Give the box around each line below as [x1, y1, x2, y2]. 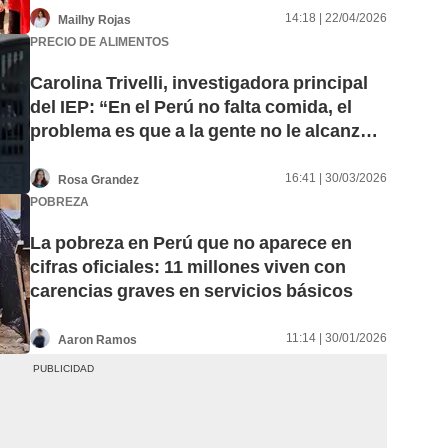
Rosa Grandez [58, 172, 139, 187]
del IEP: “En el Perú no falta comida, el [30, 96, 352, 118]
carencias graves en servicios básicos [30, 280, 353, 302]
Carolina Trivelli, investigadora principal [30, 72, 368, 94]
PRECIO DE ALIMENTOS [30, 34, 169, 49]
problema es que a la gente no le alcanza [30, 120, 370, 142]
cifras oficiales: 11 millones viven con [30, 256, 346, 278]
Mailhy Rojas [58, 12, 131, 27]
